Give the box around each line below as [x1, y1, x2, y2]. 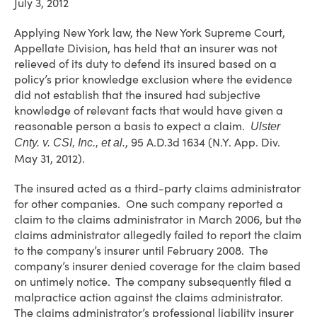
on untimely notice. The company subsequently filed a [14, 275, 292, 289]
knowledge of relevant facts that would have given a [14, 103, 283, 117]
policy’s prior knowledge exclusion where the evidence [14, 72, 292, 86]
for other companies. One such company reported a [14, 197, 283, 211]
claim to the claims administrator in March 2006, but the [14, 212, 301, 226]
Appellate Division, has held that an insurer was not [14, 41, 277, 55]
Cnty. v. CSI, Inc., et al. [14, 137, 125, 149]
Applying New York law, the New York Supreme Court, [14, 25, 285, 40]
